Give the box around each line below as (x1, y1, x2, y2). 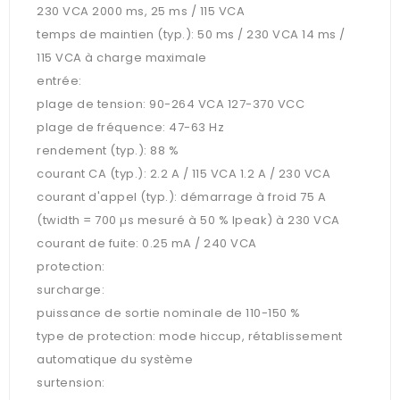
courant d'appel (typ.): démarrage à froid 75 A (37, 188, 326, 206)
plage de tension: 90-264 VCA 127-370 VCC (37, 96, 304, 113)
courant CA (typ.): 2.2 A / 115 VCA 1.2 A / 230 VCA (37, 165, 330, 183)
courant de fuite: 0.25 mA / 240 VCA (37, 235, 257, 253)
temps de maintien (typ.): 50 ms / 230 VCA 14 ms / (37, 26, 346, 44)
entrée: (37, 72, 82, 90)
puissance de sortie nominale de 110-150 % (37, 304, 301, 322)
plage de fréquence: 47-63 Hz (37, 119, 224, 137)
